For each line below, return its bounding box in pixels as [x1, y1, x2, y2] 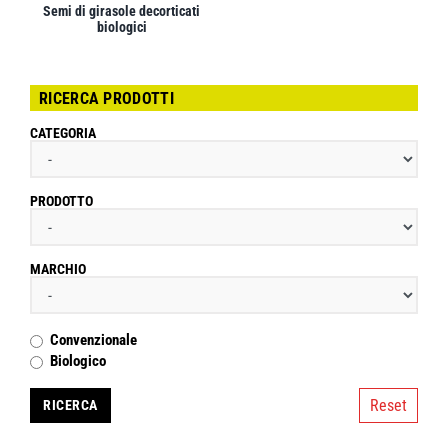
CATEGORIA [30, 125, 96, 142]
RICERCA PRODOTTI [39, 89, 174, 109]
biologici [96, 19, 147, 36]
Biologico [50, 352, 106, 371]
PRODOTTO [30, 193, 93, 210]
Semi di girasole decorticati [43, 3, 201, 20]
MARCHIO [30, 261, 86, 278]
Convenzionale [50, 331, 137, 350]
